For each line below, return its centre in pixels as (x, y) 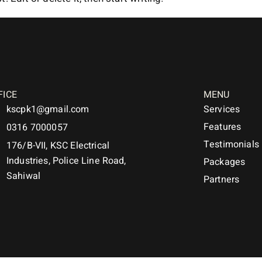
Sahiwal (24, 176)
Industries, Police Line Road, (66, 161)
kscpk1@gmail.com (48, 109)
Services (222, 109)
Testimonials (231, 144)
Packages (225, 162)
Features (223, 127)
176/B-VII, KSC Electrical (58, 146)
